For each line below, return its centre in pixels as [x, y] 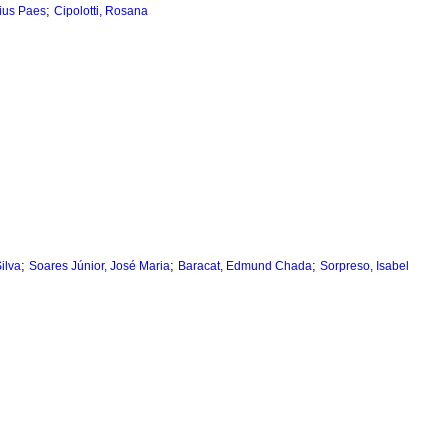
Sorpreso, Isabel [364, 266]
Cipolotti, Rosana [101, 11]
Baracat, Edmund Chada [245, 266]
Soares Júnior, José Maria [99, 266]
